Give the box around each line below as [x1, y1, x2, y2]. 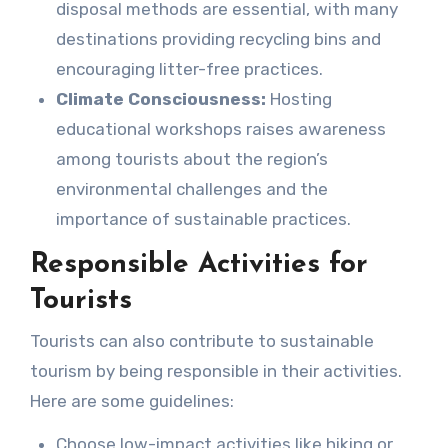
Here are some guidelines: [29, 390, 234, 411]
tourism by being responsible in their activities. [29, 360, 402, 381]
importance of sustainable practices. [55, 209, 351, 230]
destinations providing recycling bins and [55, 29, 381, 50]
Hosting [265, 89, 332, 110]
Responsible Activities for [29, 251, 368, 280]
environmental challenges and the [55, 179, 328, 200]
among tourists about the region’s [55, 149, 328, 170]
